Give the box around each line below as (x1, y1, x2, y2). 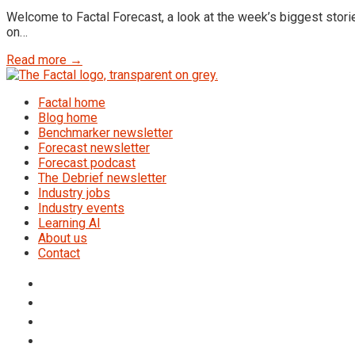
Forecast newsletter (38, 140, 150, 156)
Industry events (38, 200, 124, 216)
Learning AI (38, 216, 101, 231)
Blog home (38, 110, 97, 126)
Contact (38, 246, 80, 261)
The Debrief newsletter (38, 170, 166, 186)
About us (38, 231, 87, 246)
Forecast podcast (38, 155, 136, 171)
